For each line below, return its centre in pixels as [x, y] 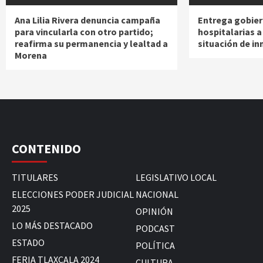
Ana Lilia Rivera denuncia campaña [87, 20]
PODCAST [155, 229]
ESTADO [28, 243]
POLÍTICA [155, 246]
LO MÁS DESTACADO [52, 226]
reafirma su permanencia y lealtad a [91, 44]
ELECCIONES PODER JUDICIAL [73, 195]
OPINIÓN [154, 212]
